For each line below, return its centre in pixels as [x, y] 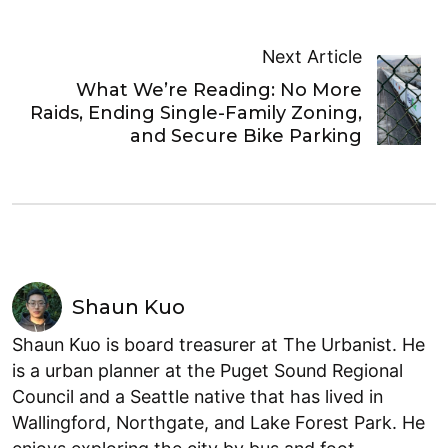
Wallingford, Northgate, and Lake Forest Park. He [218, 423]
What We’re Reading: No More [219, 90]
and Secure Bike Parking [246, 136]
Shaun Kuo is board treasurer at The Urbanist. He [218, 345]
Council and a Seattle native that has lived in [197, 397]
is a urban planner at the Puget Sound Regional [207, 371]
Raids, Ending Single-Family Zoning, [196, 113]
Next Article [312, 57]
